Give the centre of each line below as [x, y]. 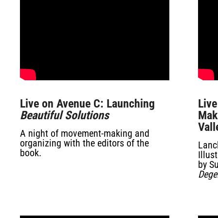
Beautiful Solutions [64, 115]
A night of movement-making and [84, 133]
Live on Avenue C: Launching [87, 104]
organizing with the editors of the [84, 143]
